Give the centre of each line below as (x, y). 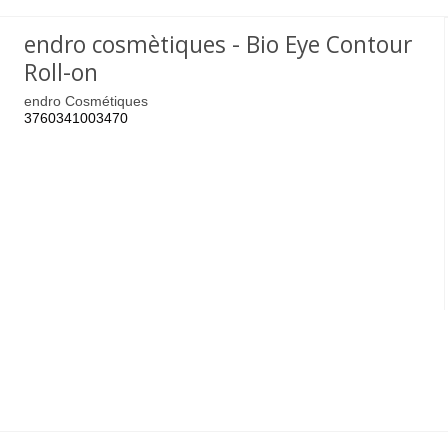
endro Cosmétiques (86, 101)
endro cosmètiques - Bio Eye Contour (218, 45)
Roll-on (61, 73)
